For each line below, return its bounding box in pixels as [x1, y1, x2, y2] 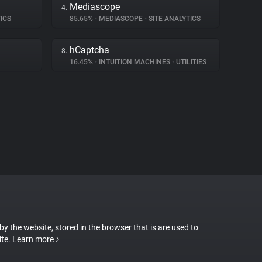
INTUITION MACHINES [97, 58, 172, 66]
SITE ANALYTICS [147, 15, 201, 23]
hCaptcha [70, 44, 109, 56]
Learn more [12, 235, 54, 244]
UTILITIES [174, 58, 206, 66]
